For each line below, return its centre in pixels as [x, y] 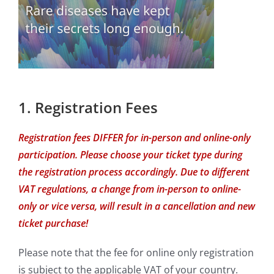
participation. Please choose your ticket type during [130, 155]
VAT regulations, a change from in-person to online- [130, 189]
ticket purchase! [53, 223]
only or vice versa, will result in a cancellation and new [137, 206]
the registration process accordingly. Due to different [134, 172]
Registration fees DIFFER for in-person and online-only [135, 138]
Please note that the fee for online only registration [136, 253]
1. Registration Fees [88, 107]
